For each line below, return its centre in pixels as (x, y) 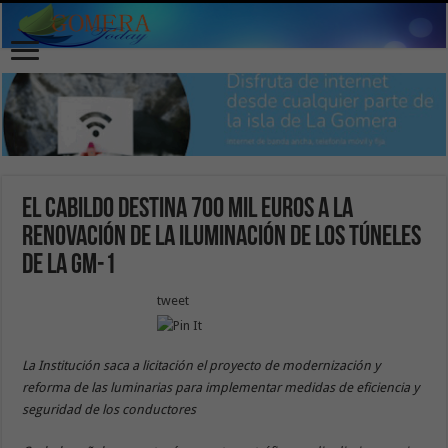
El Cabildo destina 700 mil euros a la (188, 209)
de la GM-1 (69, 265)
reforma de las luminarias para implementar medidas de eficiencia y (221, 387)
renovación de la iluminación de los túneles (222, 237)
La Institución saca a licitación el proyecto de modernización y (201, 365)
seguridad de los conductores (111, 409)
